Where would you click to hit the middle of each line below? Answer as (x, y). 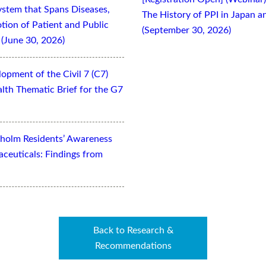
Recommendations (133, 246)
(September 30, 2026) (186, 30)
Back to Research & (133, 230)
